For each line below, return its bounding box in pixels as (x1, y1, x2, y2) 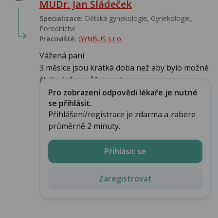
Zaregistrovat (98, 173, 152, 184)
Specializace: (39, 14, 83, 23)
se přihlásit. (48, 97, 92, 109)
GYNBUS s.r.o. (78, 34, 123, 44)
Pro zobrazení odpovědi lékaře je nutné (48, 87, 198, 98)
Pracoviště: (39, 34, 76, 44)
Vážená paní (39, 50, 84, 61)
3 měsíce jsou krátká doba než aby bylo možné (39, 62, 209, 73)
